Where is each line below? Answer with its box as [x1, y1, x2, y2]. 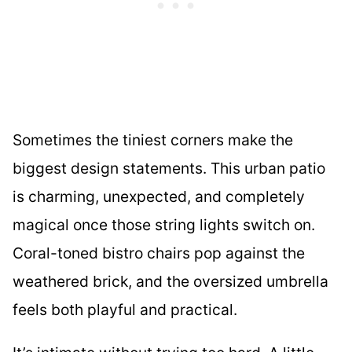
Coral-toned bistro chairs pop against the [13, 243, 305, 262]
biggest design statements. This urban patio [13, 158, 325, 178]
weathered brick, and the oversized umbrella [13, 271, 328, 291]
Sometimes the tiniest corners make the [13, 130, 293, 149]
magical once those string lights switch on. [13, 214, 315, 234]
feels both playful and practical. [13, 299, 237, 319]
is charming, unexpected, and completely [13, 186, 305, 206]
